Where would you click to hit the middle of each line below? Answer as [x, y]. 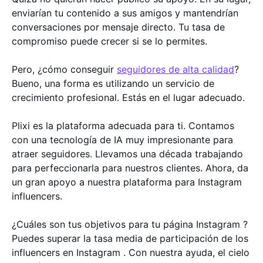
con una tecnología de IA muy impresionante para [122, 139]
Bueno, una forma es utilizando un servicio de [113, 83]
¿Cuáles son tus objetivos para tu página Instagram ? [130, 224]
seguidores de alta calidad [176, 69]
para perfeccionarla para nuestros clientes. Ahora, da [130, 168]
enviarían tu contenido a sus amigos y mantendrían [125, 13]
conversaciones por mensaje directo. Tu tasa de [118, 27]
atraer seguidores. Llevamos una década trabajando [127, 154]
